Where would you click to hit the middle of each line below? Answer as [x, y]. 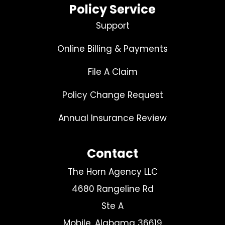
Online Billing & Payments [113, 48]
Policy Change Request [113, 95]
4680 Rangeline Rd [113, 189]
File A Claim [113, 72]
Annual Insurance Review [113, 118]
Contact [113, 153]
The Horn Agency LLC [113, 172]
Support [113, 25]
